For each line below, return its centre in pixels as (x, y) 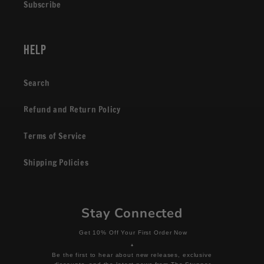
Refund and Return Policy (72, 110)
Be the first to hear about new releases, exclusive (132, 255)
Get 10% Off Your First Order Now (132, 232)
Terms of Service (55, 136)
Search (37, 83)
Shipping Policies (56, 163)
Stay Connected (132, 213)
